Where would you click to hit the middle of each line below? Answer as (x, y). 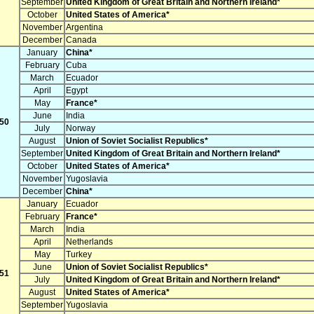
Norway (81, 129)
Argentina (84, 28)
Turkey (79, 255)
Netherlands (89, 242)
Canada (81, 40)
